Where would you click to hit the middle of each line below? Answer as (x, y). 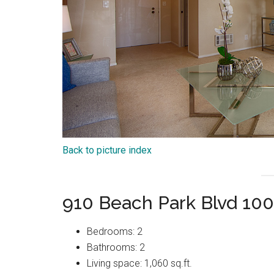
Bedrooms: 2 (115, 232)
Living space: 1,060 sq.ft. (139, 264)
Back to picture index (107, 150)
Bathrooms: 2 (116, 248)
